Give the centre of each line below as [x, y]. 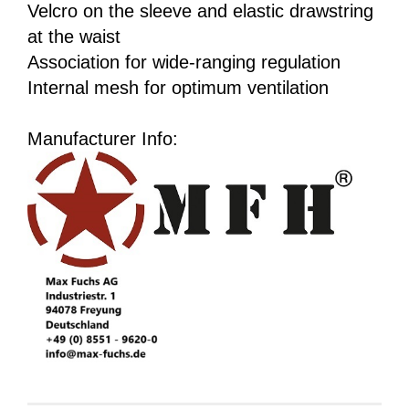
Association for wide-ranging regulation [184, 62]
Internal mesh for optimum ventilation [178, 87]
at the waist [74, 36]
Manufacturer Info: [103, 138]
